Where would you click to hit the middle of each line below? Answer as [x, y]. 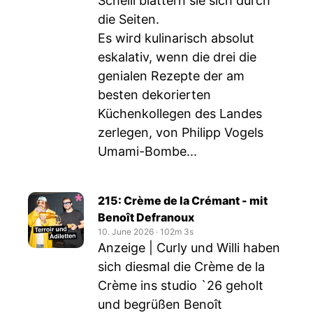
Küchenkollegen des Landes [180, 114]
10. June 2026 [126, 232]
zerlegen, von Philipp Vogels [181, 132]
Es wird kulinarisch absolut [176, 38]
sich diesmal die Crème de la [181, 267]
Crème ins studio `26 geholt [181, 285]
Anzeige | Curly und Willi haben [189, 248]
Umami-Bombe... [147, 151]
